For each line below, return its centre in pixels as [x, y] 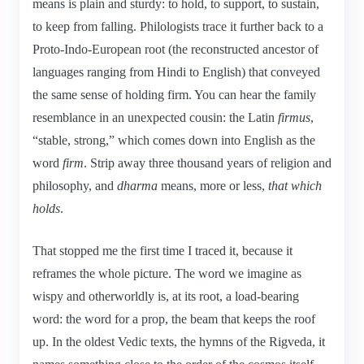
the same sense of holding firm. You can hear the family [174, 94]
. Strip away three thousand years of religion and [208, 162]
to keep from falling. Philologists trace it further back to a [178, 26]
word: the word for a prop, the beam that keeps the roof [174, 318]
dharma [137, 185]
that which [295, 185]
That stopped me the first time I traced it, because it [162, 250]
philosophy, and [75, 185]
